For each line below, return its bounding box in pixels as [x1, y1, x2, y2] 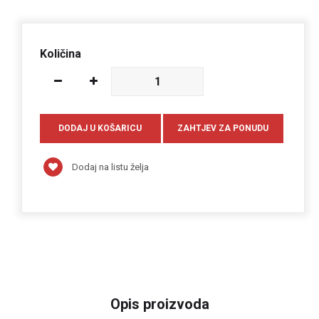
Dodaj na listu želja [70, 161, 149, 172]
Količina [40, 46, 81, 61]
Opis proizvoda [110, 295, 209, 313]
